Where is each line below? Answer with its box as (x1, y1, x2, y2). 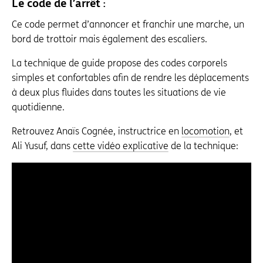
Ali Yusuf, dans (12, 140, 73, 152)
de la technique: (168, 140, 238, 152)
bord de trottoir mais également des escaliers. (12, 33, 207, 45)
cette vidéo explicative (73, 140, 168, 152)
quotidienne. (12, 102, 65, 113)
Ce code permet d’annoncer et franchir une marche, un (12, 19, 244, 31)
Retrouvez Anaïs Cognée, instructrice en (12, 126, 181, 137)
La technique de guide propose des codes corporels (12, 58, 227, 69)
